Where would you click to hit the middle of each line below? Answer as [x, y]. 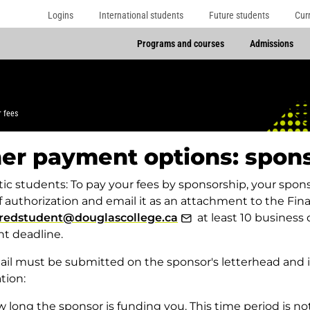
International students [142, 15]
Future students [239, 15]
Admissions [271, 44]
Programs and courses [180, 44]
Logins [61, 15]
